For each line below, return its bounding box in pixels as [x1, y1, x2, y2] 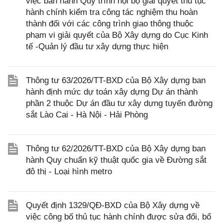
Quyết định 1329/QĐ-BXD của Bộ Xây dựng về [26, 201, 200, 211]
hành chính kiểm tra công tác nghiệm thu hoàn [26, 7, 198, 17]
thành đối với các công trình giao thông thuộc [26, 19, 194, 29]
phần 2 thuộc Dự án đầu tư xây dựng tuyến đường [26, 99, 213, 109]
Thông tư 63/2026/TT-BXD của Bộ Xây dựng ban [26, 76, 206, 86]
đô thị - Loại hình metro [26, 167, 112, 177]
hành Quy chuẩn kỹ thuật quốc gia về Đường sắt [26, 155, 207, 165]
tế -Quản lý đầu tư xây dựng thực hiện [26, 42, 168, 52]
